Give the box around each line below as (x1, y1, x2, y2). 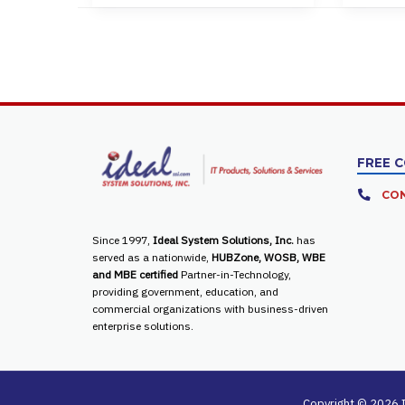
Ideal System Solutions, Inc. (153, 233, 297, 248)
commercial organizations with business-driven (92, 302, 328, 316)
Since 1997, (92, 233, 153, 248)
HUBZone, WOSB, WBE (212, 250, 325, 265)
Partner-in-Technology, (178, 268, 291, 282)
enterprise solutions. (92, 319, 193, 334)
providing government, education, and (92, 285, 278, 299)
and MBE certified (92, 268, 178, 282)
